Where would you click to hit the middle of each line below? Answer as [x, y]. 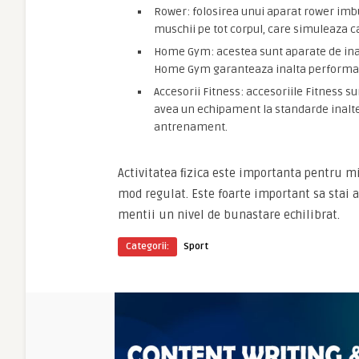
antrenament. [191, 127]
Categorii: [147, 246]
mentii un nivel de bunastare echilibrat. [229, 215]
